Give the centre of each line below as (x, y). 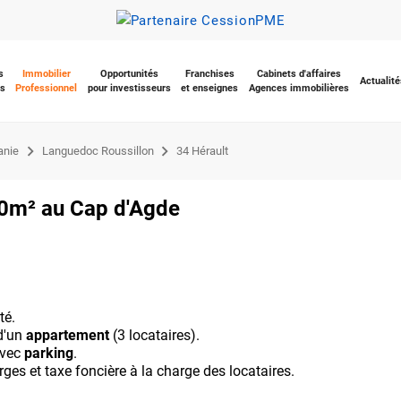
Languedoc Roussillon (98, 150)
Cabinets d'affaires (299, 73)
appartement (69, 335)
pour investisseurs (129, 88)
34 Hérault (202, 150)
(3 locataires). (156, 335)
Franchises (209, 73)
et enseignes (210, 88)
